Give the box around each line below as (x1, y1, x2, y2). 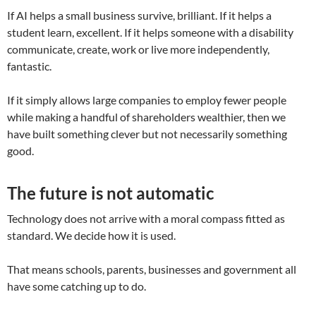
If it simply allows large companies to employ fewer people (7, 92, 286, 107)
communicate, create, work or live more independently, (7, 42, 269, 56)
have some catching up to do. (7, 279, 146, 293)
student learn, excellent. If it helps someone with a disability (7, 25, 293, 39)
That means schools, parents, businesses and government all (7, 262, 296, 276)
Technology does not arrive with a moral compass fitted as (7, 211, 285, 225)
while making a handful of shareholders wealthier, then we (7, 109, 286, 123)
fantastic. (7, 59, 51, 73)
